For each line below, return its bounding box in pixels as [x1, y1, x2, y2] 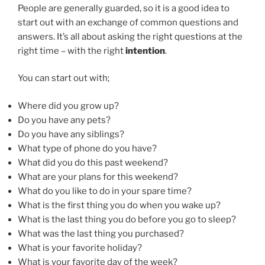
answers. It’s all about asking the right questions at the [18, 31, 243, 42]
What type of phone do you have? [18, 143, 157, 154]
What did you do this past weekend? [18, 157, 168, 168]
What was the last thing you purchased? [18, 228, 184, 239]
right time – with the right [18, 45, 125, 56]
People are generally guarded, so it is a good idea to [18, 2, 230, 14]
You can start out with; [18, 73, 109, 84]
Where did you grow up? [18, 100, 119, 111]
